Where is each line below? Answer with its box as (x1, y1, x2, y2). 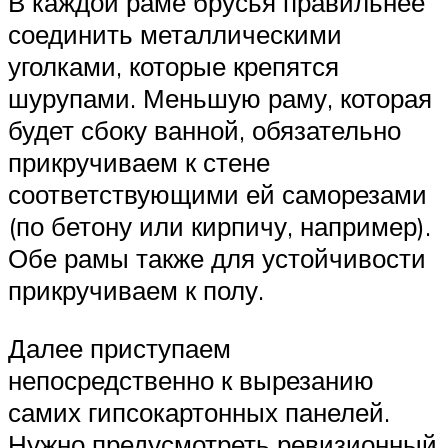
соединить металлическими (8, 18, 342, 51)
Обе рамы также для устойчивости (8, 242, 426, 275)
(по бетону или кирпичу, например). (8, 210, 431, 243)
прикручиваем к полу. (8, 274, 264, 307)
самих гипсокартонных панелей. (8, 395, 390, 428)
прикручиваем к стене (8, 146, 270, 179)
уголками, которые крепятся (8, 50, 339, 83)
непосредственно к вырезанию (8, 363, 374, 396)
